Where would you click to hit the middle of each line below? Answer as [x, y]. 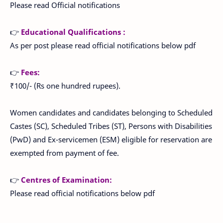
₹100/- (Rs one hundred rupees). [65, 86]
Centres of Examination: [66, 180]
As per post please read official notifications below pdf [103, 45]
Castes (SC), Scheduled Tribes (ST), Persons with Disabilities [111, 126]
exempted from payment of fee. [64, 153]
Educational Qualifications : [73, 32]
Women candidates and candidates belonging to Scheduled [111, 112]
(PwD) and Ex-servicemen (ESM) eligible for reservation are [111, 139]
